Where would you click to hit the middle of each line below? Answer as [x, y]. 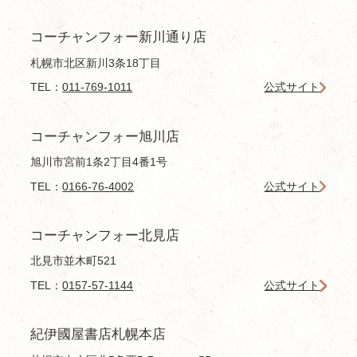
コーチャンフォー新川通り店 [119, 37]
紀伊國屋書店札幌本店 [98, 335]
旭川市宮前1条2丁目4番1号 [99, 162]
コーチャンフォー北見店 [105, 235]
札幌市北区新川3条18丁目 [96, 63]
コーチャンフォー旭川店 [105, 136]
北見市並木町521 [74, 261]
